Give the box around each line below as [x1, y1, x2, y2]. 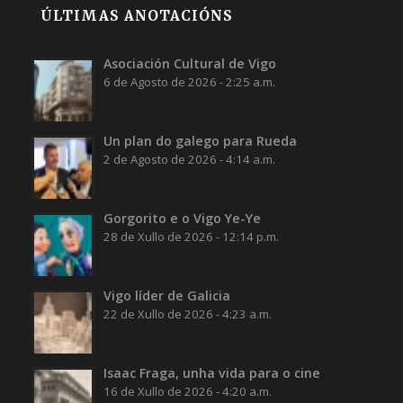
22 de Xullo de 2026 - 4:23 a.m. [103, 306, 272, 323]
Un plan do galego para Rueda [103, 132, 297, 150]
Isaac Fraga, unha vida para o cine [103, 364, 320, 382]
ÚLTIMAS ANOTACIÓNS [40, 7, 233, 25]
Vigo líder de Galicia [103, 287, 230, 305]
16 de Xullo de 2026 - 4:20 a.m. [103, 383, 272, 400]
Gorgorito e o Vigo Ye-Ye [103, 210, 261, 228]
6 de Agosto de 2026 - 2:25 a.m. [103, 74, 275, 91]
